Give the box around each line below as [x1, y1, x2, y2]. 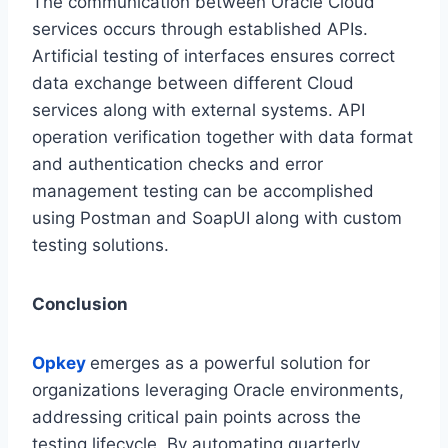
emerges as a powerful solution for [90, 353, 370, 374]
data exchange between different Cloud [32, 73, 354, 94]
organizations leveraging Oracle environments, [32, 380, 404, 401]
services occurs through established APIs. [32, 19, 368, 40]
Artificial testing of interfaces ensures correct [32, 46, 395, 67]
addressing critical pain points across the [32, 407, 361, 428]
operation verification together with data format [32, 127, 413, 148]
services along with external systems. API [32, 100, 365, 121]
